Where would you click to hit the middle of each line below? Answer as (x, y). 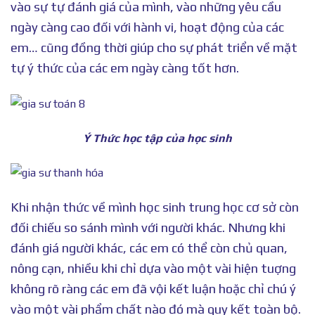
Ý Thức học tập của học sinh (157, 138)
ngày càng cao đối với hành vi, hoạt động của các (147, 27)
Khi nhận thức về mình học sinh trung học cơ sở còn (155, 207)
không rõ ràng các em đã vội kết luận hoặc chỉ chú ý (153, 289)
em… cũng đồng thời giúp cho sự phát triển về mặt (154, 47)
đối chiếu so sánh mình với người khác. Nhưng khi (148, 228)
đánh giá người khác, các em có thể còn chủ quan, (149, 248)
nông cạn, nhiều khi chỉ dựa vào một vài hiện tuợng (153, 269)
